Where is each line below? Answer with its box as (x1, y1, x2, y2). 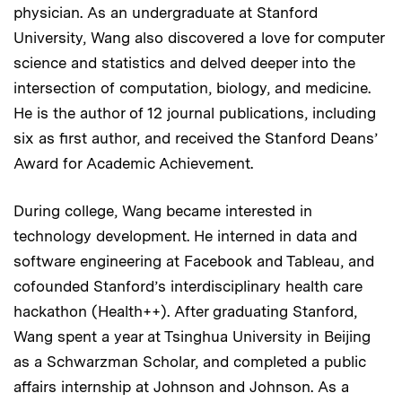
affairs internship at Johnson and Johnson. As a (13, 377, 349, 396)
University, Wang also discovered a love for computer (13, 28, 384, 47)
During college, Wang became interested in (13, 201, 312, 220)
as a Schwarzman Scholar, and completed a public (13, 352, 365, 371)
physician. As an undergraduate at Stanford (13, 3, 318, 22)
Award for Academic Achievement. (13, 153, 253, 172)
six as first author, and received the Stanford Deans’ (13, 128, 378, 147)
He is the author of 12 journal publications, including (13, 103, 376, 122)
